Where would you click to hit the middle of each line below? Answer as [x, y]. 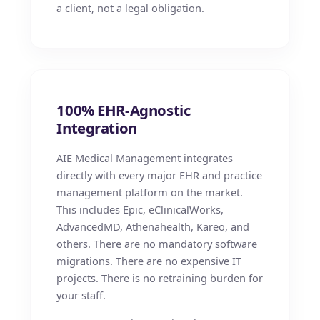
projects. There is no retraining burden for [160, 278]
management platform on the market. [150, 192]
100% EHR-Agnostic [124, 110]
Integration [97, 127]
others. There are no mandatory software [157, 244]
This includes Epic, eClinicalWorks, [140, 209]
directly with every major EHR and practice [160, 175]
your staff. [81, 295]
